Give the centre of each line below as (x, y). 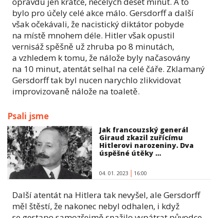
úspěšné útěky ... (130, 153)
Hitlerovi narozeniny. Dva (147, 145)
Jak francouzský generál (144, 129)
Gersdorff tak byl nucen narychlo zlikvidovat (97, 80)
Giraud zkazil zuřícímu (141, 137)
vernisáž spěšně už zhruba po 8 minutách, (93, 46)
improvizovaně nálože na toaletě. (76, 91)
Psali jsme (28, 116)
